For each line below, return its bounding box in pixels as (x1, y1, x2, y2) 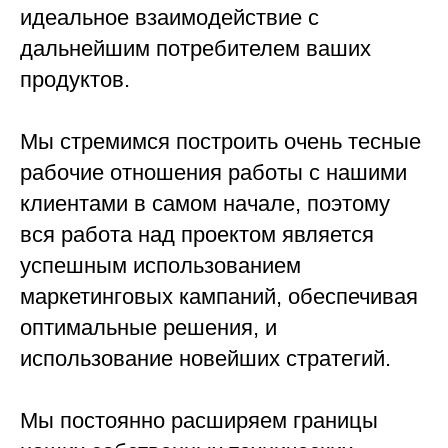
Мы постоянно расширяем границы (20, 408, 378, 434)
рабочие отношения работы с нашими (20, 160, 407, 186)
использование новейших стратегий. (20, 346, 391, 372)
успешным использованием (20, 253, 301, 279)
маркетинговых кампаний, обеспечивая (20, 284, 418, 310)
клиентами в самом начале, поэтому (20, 191, 390, 217)
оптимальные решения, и (20, 315, 277, 341)
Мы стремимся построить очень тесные (20, 129, 421, 155)
